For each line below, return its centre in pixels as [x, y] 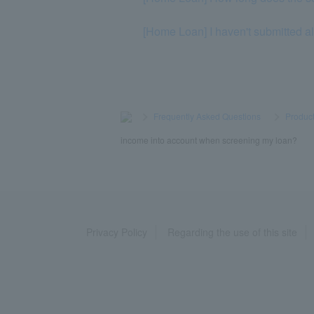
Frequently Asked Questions [207, 116]
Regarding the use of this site [232, 232]
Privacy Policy [117, 232]
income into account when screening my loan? [209, 139]
